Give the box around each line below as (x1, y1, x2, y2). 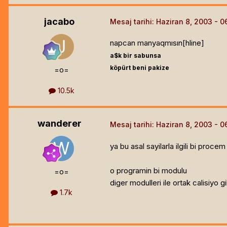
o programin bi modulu (110, 166, 187, 176)
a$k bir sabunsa (110, 51, 161, 59)
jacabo (44, 16, 74, 27)
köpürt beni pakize (110, 63, 169, 71)
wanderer (37, 118, 82, 129)
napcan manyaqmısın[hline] (110, 37, 204, 48)
